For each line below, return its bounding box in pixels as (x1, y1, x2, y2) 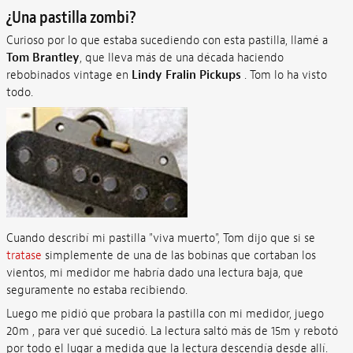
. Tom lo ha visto (240, 67, 327, 83)
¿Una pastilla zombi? (6, 6, 136, 28)
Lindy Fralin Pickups (131, 67, 241, 83)
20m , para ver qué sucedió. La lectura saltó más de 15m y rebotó (6, 323, 338, 339)
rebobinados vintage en (6, 67, 132, 83)
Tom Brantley (6, 50, 80, 65)
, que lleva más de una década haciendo (79, 50, 284, 65)
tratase (6, 248, 42, 263)
